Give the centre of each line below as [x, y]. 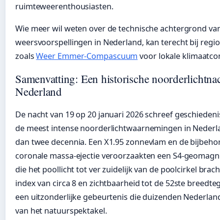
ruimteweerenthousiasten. [64, 7]
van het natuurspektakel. [61, 210]
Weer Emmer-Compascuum [87, 56]
